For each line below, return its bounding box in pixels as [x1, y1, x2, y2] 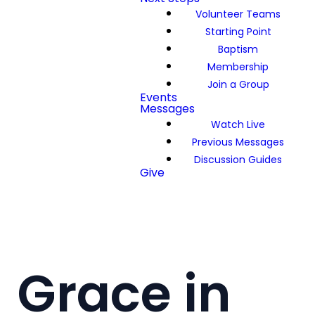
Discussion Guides [194, 152, 282, 166]
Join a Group [207, 77, 269, 91]
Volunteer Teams [195, 6, 281, 20]
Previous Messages [192, 134, 284, 148]
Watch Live [211, 117, 265, 131]
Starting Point [205, 24, 271, 38]
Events [140, 89, 177, 105]
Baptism [218, 41, 258, 56]
